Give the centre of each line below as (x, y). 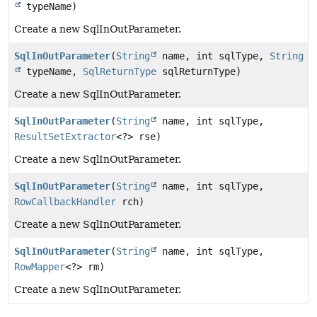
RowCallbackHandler (65, 202)
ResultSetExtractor (65, 137)
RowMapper (40, 267)
